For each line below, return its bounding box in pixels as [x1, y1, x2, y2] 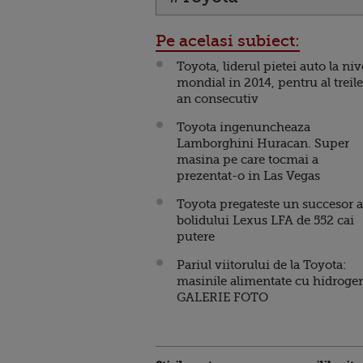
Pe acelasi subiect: [156, 32, 300, 50]
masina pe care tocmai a [177, 152, 318, 167]
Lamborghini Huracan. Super [177, 136, 349, 151]
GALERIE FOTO [177, 290, 268, 305]
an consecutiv [177, 92, 262, 106]
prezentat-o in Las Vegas [177, 169, 320, 183]
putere [177, 229, 215, 244]
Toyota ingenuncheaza [177, 120, 310, 135]
